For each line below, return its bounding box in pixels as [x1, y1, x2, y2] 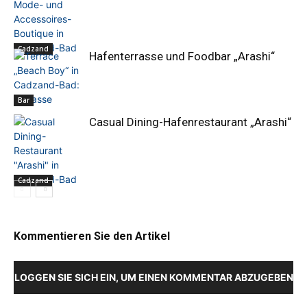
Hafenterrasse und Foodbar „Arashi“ [89, 49, 275, 64]
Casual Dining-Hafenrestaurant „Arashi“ [89, 115, 291, 130]
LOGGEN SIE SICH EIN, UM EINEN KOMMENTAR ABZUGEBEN [14, 271, 293, 284]
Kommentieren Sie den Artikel [14, 230, 170, 243]
